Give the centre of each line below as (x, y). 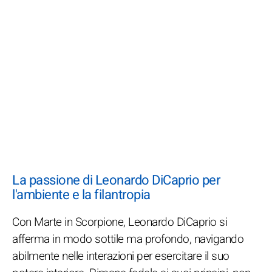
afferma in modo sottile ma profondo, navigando (128, 239)
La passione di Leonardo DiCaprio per (116, 180)
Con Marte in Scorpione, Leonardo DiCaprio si (120, 222)
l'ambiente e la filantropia (81, 195)
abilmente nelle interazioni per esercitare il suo (121, 256)
